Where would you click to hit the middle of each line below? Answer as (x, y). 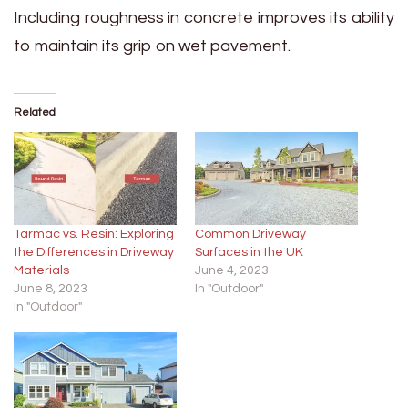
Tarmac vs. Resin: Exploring (94, 234)
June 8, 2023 (51, 289)
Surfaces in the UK (249, 252)
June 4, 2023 (232, 270)
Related (35, 112)
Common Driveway (250, 234)
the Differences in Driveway (94, 252)
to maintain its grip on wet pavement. (152, 46)
